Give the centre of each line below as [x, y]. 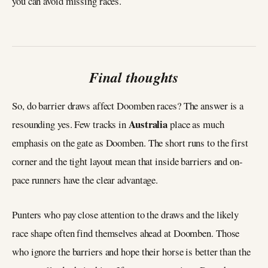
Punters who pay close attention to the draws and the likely [126, 215]
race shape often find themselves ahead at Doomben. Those [126, 233]
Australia [148, 124]
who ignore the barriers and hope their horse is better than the [131, 252]
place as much [196, 124]
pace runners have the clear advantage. [85, 179]
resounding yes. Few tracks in [70, 124]
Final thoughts [134, 77]
